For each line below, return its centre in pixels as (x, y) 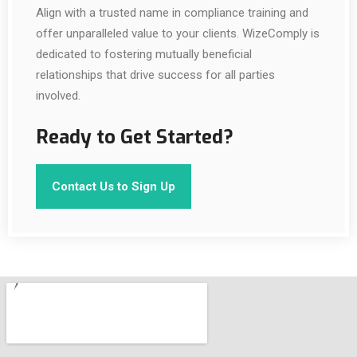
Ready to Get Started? (135, 137)
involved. (58, 96)
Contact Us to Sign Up (114, 186)
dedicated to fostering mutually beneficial (144, 54)
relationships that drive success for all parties (155, 75)
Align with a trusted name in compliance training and (172, 13)
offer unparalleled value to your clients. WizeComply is (178, 33)
